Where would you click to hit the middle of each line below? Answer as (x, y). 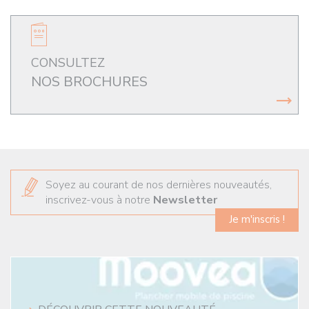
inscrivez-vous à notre (99, 200)
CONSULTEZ (68, 62)
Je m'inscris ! (257, 219)
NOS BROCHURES (89, 81)
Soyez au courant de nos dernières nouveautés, (159, 185)
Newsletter (185, 200)
